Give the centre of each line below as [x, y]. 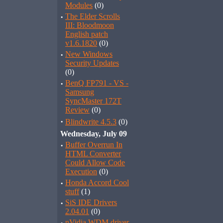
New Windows [89, 54]
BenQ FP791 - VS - [97, 83]
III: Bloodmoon [90, 25]
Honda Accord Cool [97, 182]
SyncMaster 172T [93, 101]
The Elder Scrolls [93, 16]
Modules [79, 5]
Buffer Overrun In [94, 145]
